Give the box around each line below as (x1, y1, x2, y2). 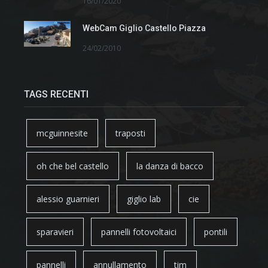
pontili (204, 226, 227, 237)
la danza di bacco (136, 160, 203, 172)
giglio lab (127, 193, 161, 205)
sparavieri (36, 226, 74, 237)
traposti (115, 127, 145, 139)
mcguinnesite (36, 127, 88, 139)
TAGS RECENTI (24, 88, 89, 100)
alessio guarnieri (36, 193, 99, 205)
